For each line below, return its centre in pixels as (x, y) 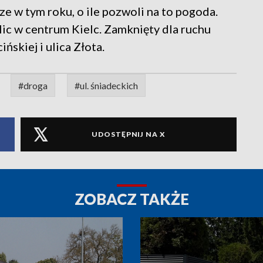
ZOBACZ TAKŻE (131, 199)
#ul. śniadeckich (106, 85)
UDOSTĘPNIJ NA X (129, 134)
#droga (33, 85)
